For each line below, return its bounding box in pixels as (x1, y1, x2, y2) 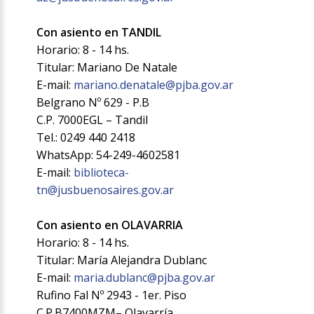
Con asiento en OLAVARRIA (36, 217, 184, 233)
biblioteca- (74, 165, 130, 181)
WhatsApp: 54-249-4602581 (36, 147, 181, 163)
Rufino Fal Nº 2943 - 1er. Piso (36, 287, 187, 303)
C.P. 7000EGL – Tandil (36, 112, 149, 128)
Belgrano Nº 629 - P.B (36, 95, 150, 111)
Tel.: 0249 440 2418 (36, 130, 136, 146)
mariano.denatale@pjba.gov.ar (74, 77, 234, 93)
